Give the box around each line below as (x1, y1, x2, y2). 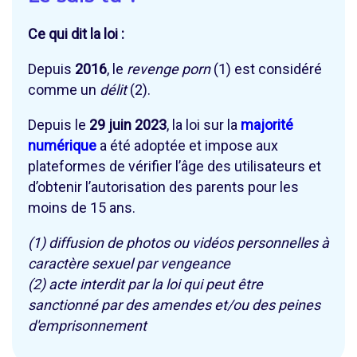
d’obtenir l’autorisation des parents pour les (28, 178, 299, 196)
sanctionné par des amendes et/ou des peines (28, 296, 320, 314)
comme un (28, 81, 100, 99)
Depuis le (28, 116, 89, 134)
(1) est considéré (210, 61, 322, 78)
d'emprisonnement (28, 317, 147, 335)
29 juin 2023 (89, 116, 167, 134)
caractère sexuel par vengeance (28, 255, 230, 273)
